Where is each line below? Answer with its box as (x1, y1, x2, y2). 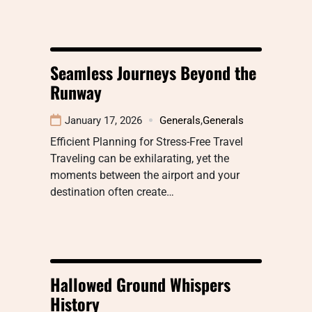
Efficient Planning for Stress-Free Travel (50, 134, 243, 148)
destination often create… (50, 185, 174, 198)
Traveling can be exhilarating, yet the (50, 151, 229, 165)
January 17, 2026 (65, 114, 142, 127)
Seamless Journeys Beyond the (50, 59, 256, 85)
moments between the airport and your (50, 168, 240, 182)
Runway (50, 79, 102, 104)
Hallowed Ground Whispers (50, 271, 231, 297)
